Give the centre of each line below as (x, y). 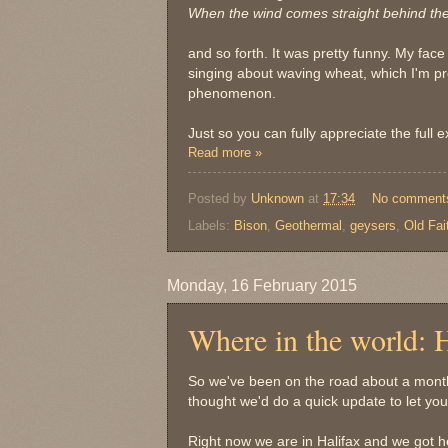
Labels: (211, 225)
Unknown (277, 198)
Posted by (219, 198)
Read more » (225, 153)
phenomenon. (232, 94)
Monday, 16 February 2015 (262, 285)
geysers (373, 225)
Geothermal (308, 225)
